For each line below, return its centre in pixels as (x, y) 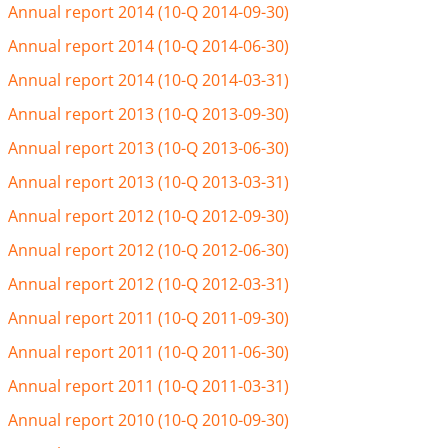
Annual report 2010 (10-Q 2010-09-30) (148, 420)
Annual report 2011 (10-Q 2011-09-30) (148, 318)
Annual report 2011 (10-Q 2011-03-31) (148, 386)
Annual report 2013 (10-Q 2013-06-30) (148, 148)
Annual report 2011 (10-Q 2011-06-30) (148, 352)
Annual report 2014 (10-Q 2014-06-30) (148, 46)
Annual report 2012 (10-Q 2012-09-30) (148, 216)
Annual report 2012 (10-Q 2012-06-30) (148, 250)
